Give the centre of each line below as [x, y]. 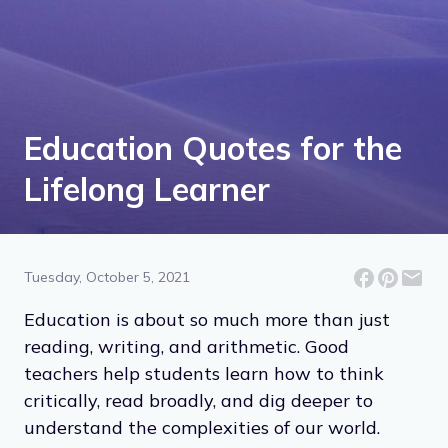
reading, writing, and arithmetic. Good [186, 346]
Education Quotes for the [213, 147]
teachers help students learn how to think [204, 373]
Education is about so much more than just [207, 319]
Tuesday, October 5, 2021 [107, 277]
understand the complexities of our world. [202, 427]
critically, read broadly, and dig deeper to [198, 400]
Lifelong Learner [147, 188]
